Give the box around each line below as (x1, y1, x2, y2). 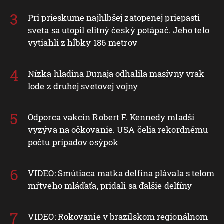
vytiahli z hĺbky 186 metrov (28, 36, 137, 48)
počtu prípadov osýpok (28, 136, 119, 148)
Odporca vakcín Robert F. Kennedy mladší (28, 111, 194, 123)
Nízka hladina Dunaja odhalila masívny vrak (28, 67, 205, 79)
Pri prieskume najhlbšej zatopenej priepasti (28, 11, 200, 23)
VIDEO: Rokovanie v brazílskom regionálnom (28, 210, 208, 222)
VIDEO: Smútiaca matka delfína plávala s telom (28, 167, 215, 179)
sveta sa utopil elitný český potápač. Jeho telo (28, 24, 209, 36)
